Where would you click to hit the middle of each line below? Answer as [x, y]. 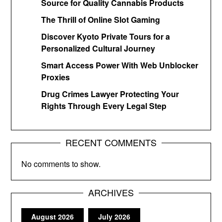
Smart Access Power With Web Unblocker [120, 65]
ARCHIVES [111, 192]
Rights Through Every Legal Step [104, 106]
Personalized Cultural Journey [98, 48]
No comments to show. [61, 164]
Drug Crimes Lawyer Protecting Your [110, 94]
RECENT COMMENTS [111, 142]
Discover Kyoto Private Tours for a [106, 36]
